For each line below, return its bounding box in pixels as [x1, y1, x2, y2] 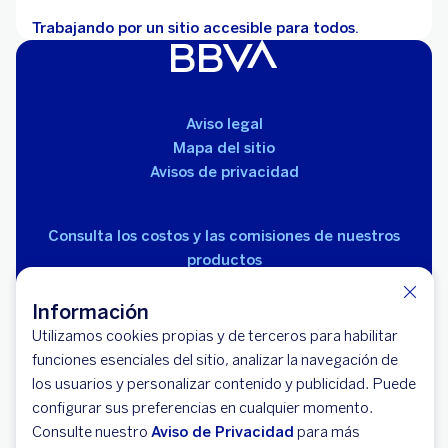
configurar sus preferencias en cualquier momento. [32, 399, 373, 417]
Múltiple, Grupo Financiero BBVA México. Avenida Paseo [35, 415, 413, 434]
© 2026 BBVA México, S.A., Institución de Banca [58, 391, 390, 410]
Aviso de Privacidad [151, 423, 294, 441]
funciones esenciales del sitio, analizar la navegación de [32, 351, 398, 369]
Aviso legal [185, 115, 263, 134]
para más [294, 423, 360, 441]
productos [186, 251, 262, 270]
